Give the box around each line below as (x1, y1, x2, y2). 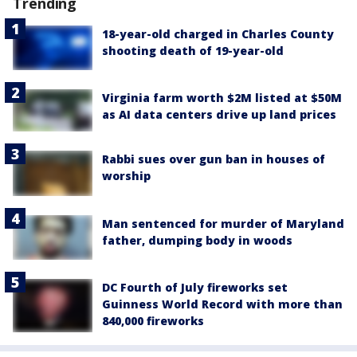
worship (102, 168, 151, 184)
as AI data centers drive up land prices (102, 107, 336, 123)
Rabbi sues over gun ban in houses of (102, 151, 325, 167)
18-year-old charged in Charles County (102, 26, 334, 41)
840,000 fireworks (102, 312, 204, 328)
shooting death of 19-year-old (102, 43, 284, 58)
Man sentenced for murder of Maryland (102, 215, 344, 231)
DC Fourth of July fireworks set (102, 279, 288, 295)
